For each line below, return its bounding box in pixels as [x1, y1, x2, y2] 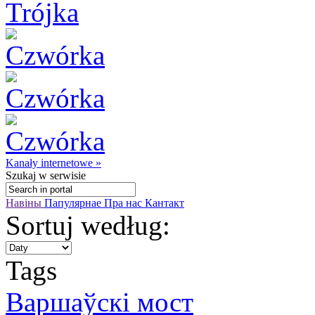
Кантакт [145, 197, 184, 209]
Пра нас [104, 197, 145, 209]
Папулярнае [44, 197, 104, 209]
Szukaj [6, 169, 36, 181]
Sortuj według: [6, 210, 170, 240]
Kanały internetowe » [6, 157, 101, 169]
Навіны [6, 197, 44, 209]
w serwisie [36, 169, 86, 181]
